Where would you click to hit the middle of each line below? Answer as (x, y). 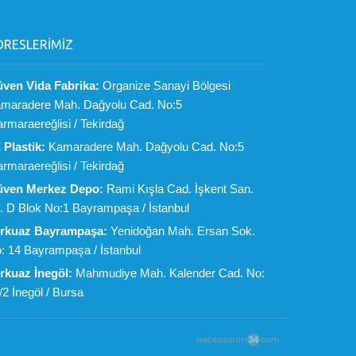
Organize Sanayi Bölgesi (164, 85)
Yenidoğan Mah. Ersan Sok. (181, 231)
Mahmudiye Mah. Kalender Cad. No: (168, 273)
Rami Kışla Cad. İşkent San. (178, 189)
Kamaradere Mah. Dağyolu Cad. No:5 (144, 147)
